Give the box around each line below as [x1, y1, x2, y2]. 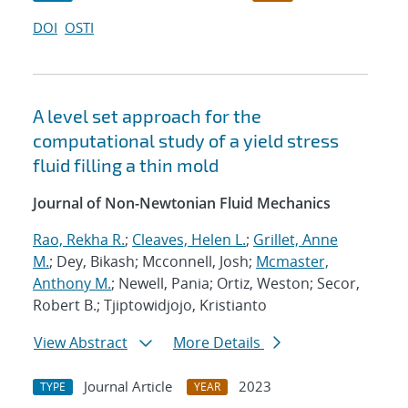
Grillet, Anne [253, 229, 338, 250]
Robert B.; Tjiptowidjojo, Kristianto [33, 295, 267, 316]
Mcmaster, [256, 251, 329, 272]
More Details [173, 332, 264, 353]
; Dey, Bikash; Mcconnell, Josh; [49, 251, 256, 272]
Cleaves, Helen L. [132, 229, 246, 250]
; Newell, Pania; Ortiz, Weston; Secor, [111, 273, 360, 294]
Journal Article [84, 377, 172, 396]
